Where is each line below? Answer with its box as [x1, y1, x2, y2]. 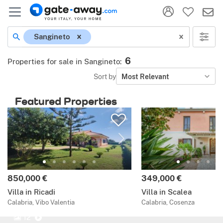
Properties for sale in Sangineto [7, 57, 120, 66]
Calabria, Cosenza [141, 199, 195, 207]
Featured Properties [15, 95, 117, 108]
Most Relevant [121, 72, 169, 81]
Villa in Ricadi [7, 188, 55, 197]
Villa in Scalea [141, 188, 192, 197]
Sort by [94, 72, 116, 81]
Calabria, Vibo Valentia [7, 199, 75, 207]
